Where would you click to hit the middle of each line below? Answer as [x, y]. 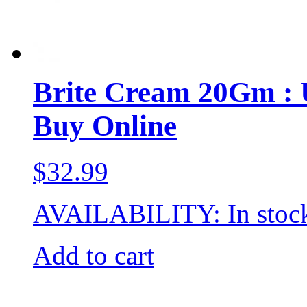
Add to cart [94, 255]
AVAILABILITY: [130, 213]
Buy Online [105, 125]
